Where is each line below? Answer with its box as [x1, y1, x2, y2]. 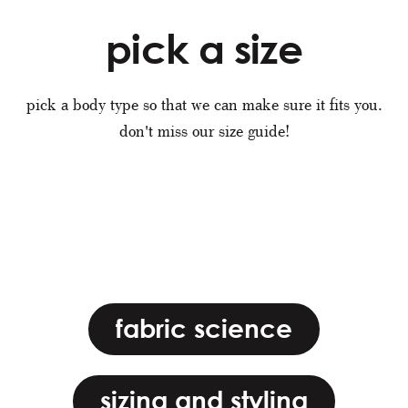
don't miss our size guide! [118, 121, 290, 141]
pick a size [106, 24, 302, 73]
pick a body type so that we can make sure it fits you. [25, 95, 382, 115]
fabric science [116, 312, 292, 343]
